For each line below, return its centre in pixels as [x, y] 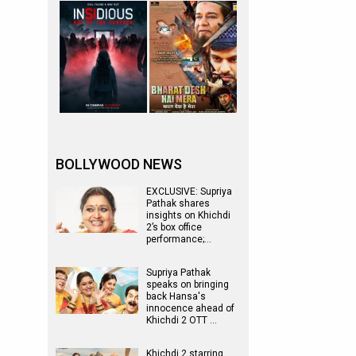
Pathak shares [178, 203]
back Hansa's [176, 296]
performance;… [179, 239]
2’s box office [174, 227]
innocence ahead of [190, 308]
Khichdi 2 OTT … [182, 320]
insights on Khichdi [188, 215]
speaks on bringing [188, 284]
